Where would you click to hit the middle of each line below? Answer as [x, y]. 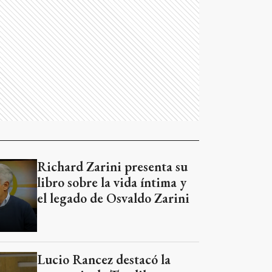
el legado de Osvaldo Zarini [114, 198]
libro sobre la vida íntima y [112, 182]
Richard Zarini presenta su [113, 167]
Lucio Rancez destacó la [104, 260]
